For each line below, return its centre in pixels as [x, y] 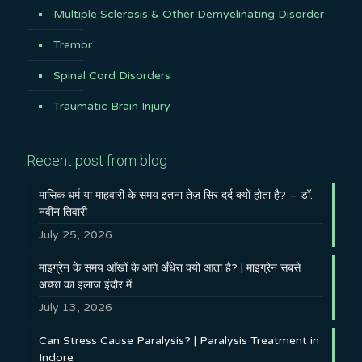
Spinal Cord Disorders [112, 76]
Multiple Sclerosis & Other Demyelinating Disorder [189, 14]
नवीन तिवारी [63, 212]
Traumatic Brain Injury [112, 106]
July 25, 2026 [76, 235]
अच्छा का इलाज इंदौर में [85, 285]
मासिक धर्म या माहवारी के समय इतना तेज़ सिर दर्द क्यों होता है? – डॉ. [176, 195]
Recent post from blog [97, 160]
